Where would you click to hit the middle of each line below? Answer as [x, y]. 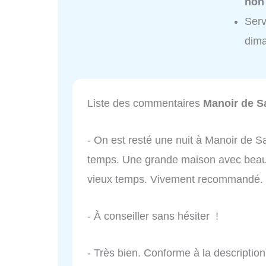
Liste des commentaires [145, 104]
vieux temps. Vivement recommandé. [175, 180]
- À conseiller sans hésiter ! [153, 216]
